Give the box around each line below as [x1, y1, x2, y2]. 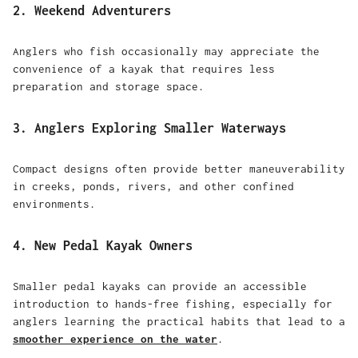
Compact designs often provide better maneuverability [13, 162, 345, 176]
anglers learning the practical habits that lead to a [13, 315, 345, 328]
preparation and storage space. [13, 80, 205, 93]
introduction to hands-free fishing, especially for [13, 297, 332, 311]
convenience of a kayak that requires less [13, 62, 275, 76]
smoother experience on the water [13, 332, 217, 346]
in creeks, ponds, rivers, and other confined [13, 180, 294, 193]
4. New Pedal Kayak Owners [13, 237, 193, 253]
